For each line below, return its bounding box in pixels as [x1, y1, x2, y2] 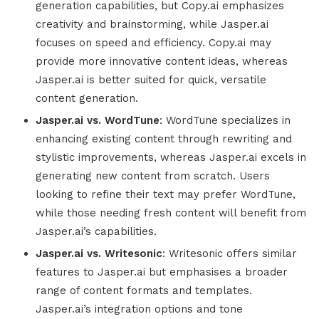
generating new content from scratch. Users [36, 169, 270, 183]
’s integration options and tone [83, 303, 243, 316]
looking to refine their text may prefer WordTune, [36, 188, 296, 202]
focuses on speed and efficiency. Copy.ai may [36, 36, 271, 50]
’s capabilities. [83, 225, 157, 239]
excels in [261, 151, 306, 164]
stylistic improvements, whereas [36, 151, 209, 164]
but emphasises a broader [149, 266, 288, 279]
